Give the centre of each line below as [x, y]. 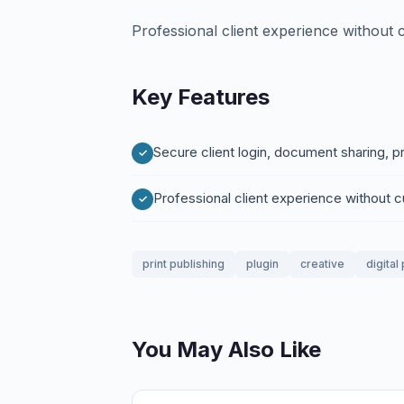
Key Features [201, 97]
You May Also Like [226, 349]
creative [322, 264]
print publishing [184, 264]
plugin [262, 264]
